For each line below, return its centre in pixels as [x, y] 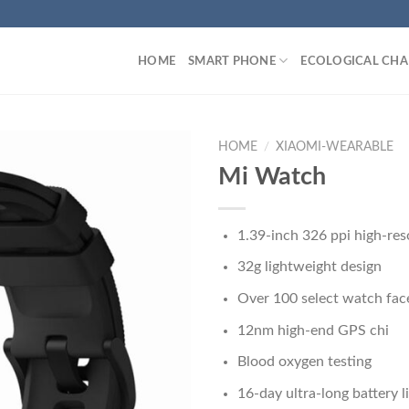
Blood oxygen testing [304, 362]
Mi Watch [272, 176]
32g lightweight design [309, 267]
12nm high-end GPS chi [313, 330]
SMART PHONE [232, 61]
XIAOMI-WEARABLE [335, 147]
